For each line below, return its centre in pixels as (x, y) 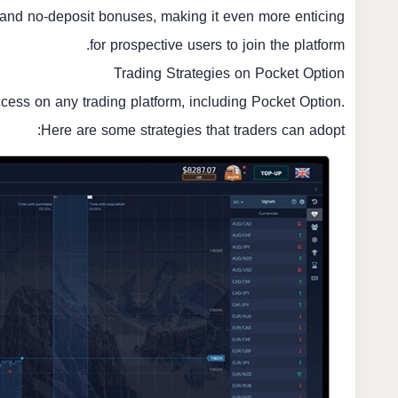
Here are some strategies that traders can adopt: (193, 130)
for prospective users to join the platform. (217, 45)
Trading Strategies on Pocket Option (229, 73)
